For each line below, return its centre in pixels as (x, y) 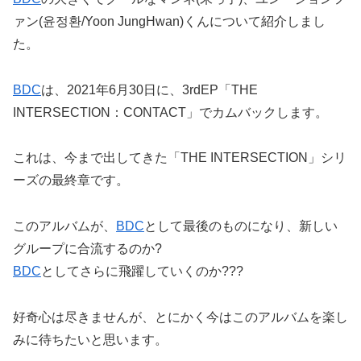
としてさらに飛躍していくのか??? (142, 272)
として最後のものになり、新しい (241, 226)
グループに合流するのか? (87, 249)
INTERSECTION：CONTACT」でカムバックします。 (170, 112)
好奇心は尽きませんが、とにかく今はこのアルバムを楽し (180, 317)
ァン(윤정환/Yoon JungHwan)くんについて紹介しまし (169, 21)
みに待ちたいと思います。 (90, 339)
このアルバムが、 (64, 226)
